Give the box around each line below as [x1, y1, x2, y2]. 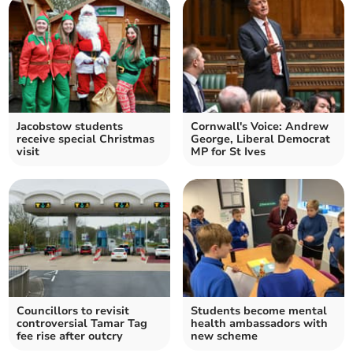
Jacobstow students [17, 119, 124, 135]
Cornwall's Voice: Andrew [191, 119, 329, 135]
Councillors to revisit [17, 303, 130, 319]
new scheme [191, 329, 258, 344]
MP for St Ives [191, 144, 266, 160]
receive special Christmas [17, 132, 155, 147]
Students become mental [191, 303, 327, 319]
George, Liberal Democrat [191, 132, 330, 147]
